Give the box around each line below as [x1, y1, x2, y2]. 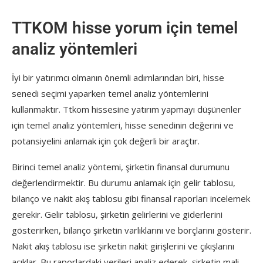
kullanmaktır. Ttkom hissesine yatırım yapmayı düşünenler [12, 103, 241, 115]
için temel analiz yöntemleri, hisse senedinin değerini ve [12, 119, 234, 131]
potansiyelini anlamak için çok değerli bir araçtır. [12, 134, 200, 147]
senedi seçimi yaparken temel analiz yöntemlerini [12, 87, 208, 99]
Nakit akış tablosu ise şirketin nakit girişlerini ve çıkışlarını [12, 240, 234, 252]
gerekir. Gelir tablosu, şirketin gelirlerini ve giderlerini [12, 208, 222, 220]
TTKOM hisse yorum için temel [12, 18, 238, 38]
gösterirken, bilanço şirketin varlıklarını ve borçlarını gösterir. [12, 224, 251, 236]
